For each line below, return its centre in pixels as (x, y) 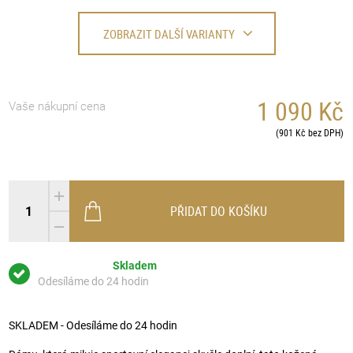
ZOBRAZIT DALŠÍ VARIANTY (169, 34)
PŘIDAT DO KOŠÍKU (219, 212)
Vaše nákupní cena (58, 107)
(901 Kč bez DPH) (310, 133)
